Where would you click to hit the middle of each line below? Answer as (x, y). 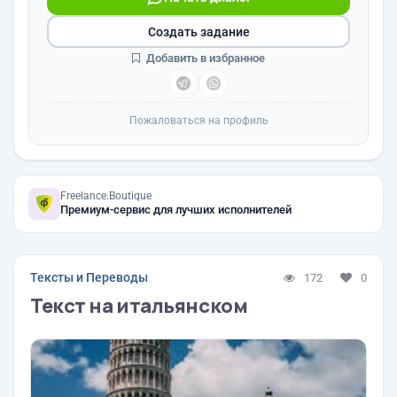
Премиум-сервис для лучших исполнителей (176, 210)
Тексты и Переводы (89, 277)
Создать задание (198, 31)
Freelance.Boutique (106, 196)
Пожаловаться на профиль (198, 121)
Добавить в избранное (204, 58)
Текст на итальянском (139, 306)
